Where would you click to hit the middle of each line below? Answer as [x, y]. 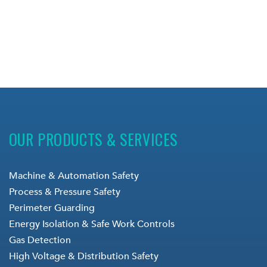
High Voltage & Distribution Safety [83, 256]
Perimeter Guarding [52, 208]
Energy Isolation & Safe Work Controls [91, 224]
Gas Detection [40, 240]
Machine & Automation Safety [74, 176]
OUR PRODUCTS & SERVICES [93, 139]
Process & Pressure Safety [64, 192]
